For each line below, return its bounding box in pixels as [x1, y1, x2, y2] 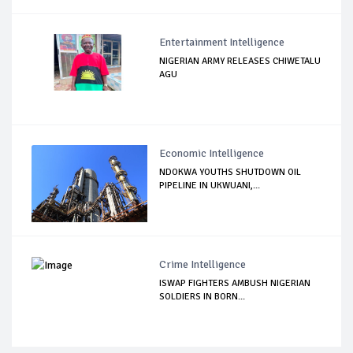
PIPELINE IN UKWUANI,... [159, 179, 261, 191]
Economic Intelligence [159, 146, 265, 160]
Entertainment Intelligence [159, 35, 285, 49]
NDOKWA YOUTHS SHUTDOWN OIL [159, 165, 302, 178]
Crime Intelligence [159, 257, 247, 271]
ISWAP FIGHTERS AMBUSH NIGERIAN [159, 277, 311, 289]
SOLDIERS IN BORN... [159, 290, 246, 303]
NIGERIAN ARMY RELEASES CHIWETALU [159, 54, 321, 67]
